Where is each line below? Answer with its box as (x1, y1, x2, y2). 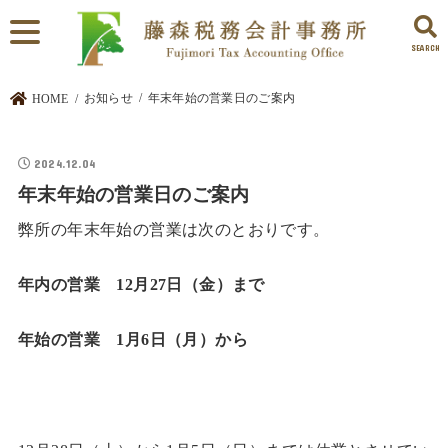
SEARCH (410, 42, 441, 53)
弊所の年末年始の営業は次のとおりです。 (17, 219, 330, 239)
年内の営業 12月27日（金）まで (17, 275, 265, 295)
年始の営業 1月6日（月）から (17, 330, 249, 350)
